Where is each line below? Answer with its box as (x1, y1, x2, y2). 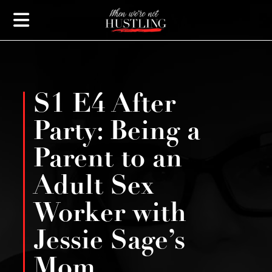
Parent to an (33, 147, 182, 174)
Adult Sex (33, 174, 154, 201)
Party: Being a (33, 120, 200, 146)
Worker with (33, 202, 186, 228)
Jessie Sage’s (33, 229, 185, 256)
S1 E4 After (33, 92, 175, 119)
